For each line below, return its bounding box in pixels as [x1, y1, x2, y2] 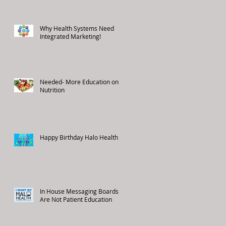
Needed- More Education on [40, 77, 119, 86]
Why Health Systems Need [40, 24, 114, 32]
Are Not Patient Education [40, 195, 112, 203]
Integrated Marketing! [40, 32, 101, 40]
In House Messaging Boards [40, 187, 119, 195]
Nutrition [40, 85, 65, 94]
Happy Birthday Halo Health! [40, 133, 120, 141]
